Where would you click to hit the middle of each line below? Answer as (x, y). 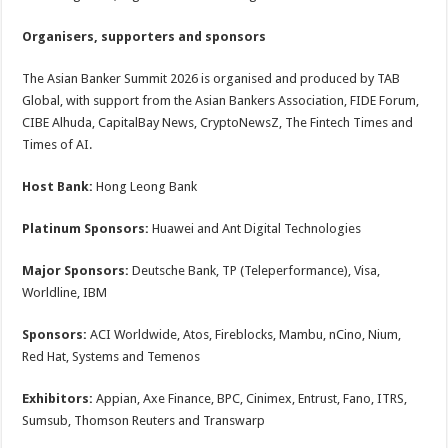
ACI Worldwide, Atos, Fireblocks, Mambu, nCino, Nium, (244, 334)
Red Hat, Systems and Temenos (111, 356)
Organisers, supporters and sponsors (144, 36)
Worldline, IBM (65, 292)
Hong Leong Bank (145, 186)
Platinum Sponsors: (86, 228)
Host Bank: (58, 186)
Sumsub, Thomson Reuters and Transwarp (144, 420)
